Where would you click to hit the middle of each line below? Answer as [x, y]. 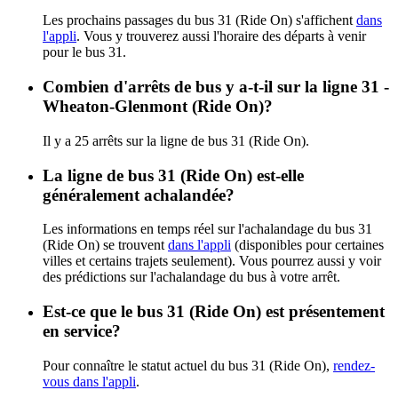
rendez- [354, 365]
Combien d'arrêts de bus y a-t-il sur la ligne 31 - [216, 87]
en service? [82, 330]
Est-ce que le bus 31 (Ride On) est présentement [214, 311]
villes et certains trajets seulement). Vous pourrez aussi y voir [212, 261]
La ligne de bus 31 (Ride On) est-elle [173, 175]
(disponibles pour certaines [307, 245]
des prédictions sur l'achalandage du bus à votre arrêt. [191, 277]
